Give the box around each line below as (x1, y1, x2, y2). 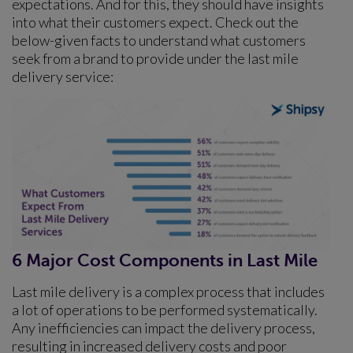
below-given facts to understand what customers (12, 32, 306, 50)
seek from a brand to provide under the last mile (12, 50, 299, 68)
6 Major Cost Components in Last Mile (12, 250, 318, 270)
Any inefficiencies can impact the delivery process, (12, 318, 315, 336)
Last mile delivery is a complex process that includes (12, 282, 325, 300)
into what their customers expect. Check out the (12, 13, 299, 32)
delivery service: (12, 68, 113, 86)
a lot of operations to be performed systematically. (12, 300, 318, 318)
